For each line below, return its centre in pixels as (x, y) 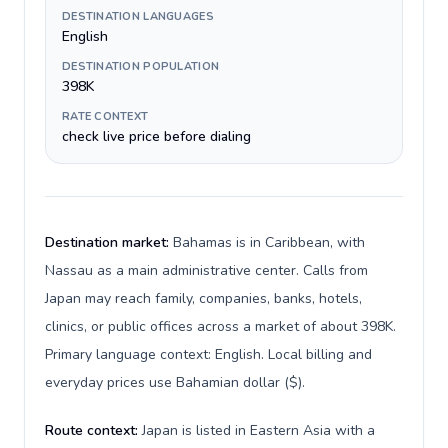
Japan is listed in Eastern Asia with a (258, 430)
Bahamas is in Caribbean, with (269, 242)
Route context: (93, 430)
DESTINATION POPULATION (141, 66)
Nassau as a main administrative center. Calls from (206, 270)
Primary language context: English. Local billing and (208, 354)
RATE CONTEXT (105, 116)
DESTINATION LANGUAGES (138, 16)
